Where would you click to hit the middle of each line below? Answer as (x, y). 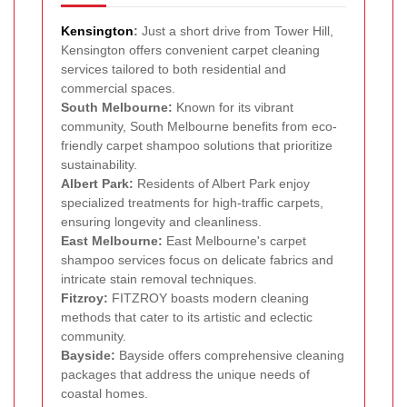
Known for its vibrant (233, 107)
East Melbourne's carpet (234, 240)
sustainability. (99, 164)
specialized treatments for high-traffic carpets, (192, 202)
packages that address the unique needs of (185, 374)
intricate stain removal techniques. (159, 278)
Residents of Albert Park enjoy (222, 183)
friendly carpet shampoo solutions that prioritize (197, 145)
